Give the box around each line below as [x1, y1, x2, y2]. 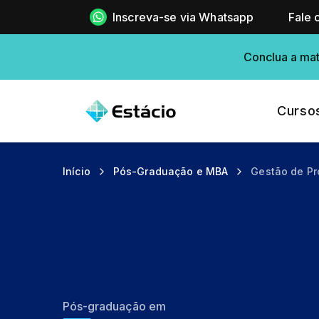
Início [63, 165, 90, 177]
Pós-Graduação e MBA [113, 165, 229, 177]
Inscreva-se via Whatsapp [112, 10, 254, 24]
